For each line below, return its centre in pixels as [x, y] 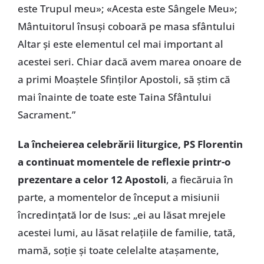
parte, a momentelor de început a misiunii [118, 197]
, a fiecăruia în [199, 179]
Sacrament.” [46, 114]
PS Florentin [213, 144]
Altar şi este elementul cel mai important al [120, 44]
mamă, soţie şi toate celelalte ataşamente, [118, 250]
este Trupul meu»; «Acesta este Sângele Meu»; [127, 8]
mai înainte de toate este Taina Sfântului [114, 97]
